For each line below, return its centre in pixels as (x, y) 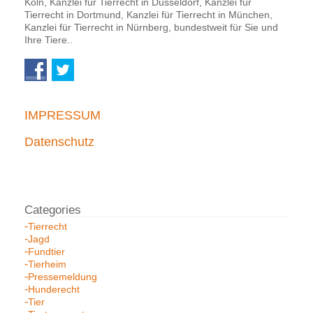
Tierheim (47, 264)
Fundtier (46, 251)
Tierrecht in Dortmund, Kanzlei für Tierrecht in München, (148, 14)
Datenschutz (59, 141)
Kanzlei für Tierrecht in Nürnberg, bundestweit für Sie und (151, 27)
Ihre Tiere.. (49, 39)
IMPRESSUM (63, 115)
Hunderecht (54, 289)
